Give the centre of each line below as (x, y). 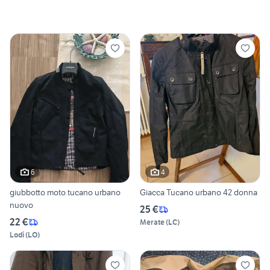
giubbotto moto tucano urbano (65, 193)
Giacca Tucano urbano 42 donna (199, 193)
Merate (152, 222)
